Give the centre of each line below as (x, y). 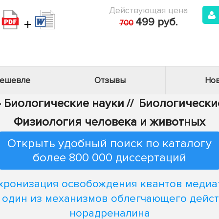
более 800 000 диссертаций (109, 158)
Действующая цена (148, 10)
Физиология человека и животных (109, 122)
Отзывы (110, 80)
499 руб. (156, 22)
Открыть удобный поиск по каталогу (109, 143)
